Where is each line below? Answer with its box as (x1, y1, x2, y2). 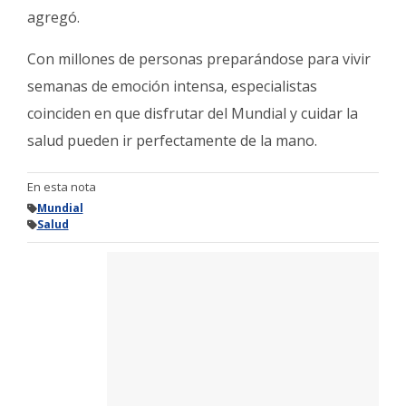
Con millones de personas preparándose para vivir (27, 49, 371, 70)
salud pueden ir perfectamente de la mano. (27, 130, 317, 151)
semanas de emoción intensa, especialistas (27, 76, 317, 97)
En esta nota (27, 179, 96, 196)
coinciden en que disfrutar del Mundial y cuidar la (27, 103, 358, 124)
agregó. (27, 7, 80, 28)
